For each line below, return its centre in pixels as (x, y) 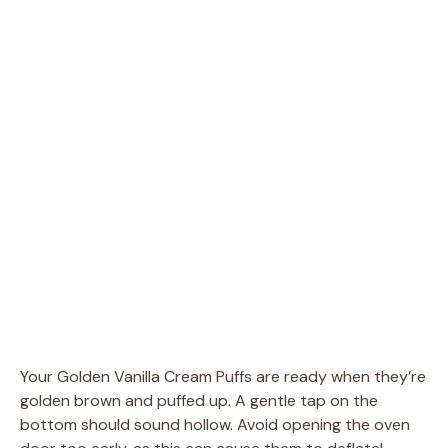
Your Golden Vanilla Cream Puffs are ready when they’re (223, 376)
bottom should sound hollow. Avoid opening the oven (215, 424)
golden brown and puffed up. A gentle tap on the (199, 400)
